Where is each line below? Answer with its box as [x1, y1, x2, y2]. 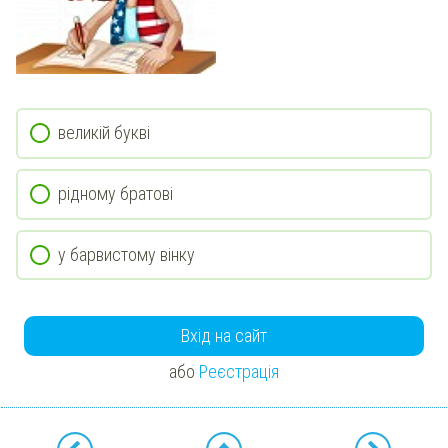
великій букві [58, 122, 150, 144]
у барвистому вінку [58, 243, 195, 265]
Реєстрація [199, 360, 279, 382]
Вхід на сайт [181, 325, 267, 347]
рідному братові [58, 182, 173, 204]
